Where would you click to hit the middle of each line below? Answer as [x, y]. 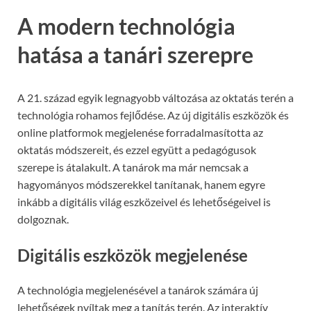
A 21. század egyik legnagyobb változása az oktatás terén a [155, 98]
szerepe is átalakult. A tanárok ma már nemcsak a [133, 167]
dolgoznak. [43, 219]
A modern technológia [126, 26]
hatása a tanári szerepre [135, 55]
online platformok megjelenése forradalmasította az [140, 133]
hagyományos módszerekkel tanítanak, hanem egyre [141, 185]
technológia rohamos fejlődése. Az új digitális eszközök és [153, 115]
